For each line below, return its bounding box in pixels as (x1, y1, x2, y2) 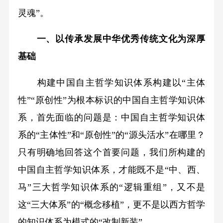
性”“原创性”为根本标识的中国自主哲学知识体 (17, 95, 206, 106)
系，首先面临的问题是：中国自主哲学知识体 (17, 112, 206, 123)
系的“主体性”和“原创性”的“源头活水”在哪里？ (17, 130, 206, 140)
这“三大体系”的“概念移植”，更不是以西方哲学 (17, 200, 206, 210)
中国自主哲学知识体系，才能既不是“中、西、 (17, 165, 206, 175)
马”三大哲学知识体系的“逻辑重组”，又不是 (17, 182, 206, 193)
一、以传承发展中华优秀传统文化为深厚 (27, 34, 206, 44)
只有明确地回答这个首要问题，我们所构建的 (17, 147, 206, 158)
